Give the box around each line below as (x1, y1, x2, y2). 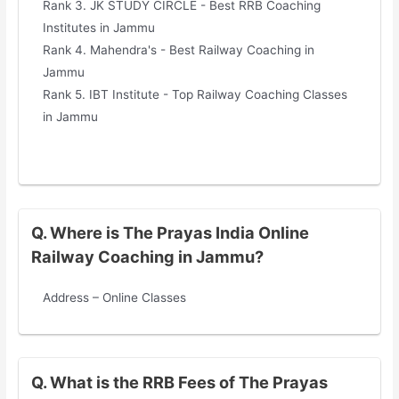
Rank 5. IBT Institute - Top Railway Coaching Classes (43, 87, 348, 102)
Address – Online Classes (43, 290, 187, 305)
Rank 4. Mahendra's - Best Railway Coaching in (43, 43, 315, 58)
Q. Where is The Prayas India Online (30, 223, 309, 243)
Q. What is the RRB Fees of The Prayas (30, 371, 328, 392)
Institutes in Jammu (43, 20, 156, 36)
